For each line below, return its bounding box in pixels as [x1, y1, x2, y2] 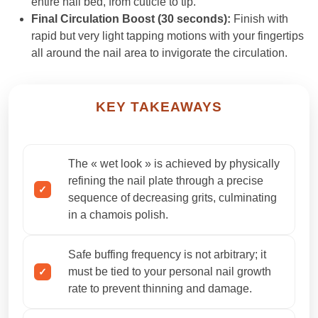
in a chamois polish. [68, 209, 168, 221]
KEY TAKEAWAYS [96, 99, 222, 115]
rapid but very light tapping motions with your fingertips [31, 30, 304, 43]
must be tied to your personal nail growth [68, 265, 271, 278]
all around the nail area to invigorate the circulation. [31, 47, 287, 60]
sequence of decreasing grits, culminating [68, 192, 277, 204]
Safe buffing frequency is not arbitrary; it [68, 248, 266, 261]
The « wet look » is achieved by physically [68, 158, 280, 170]
